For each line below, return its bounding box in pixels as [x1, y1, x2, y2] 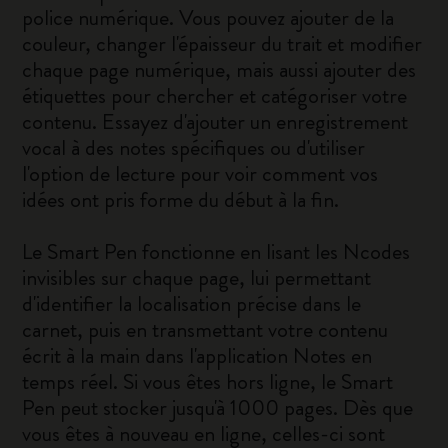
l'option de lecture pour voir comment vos [22, 158, 379, 189]
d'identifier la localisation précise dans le [22, 288, 362, 319]
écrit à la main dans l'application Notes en [22, 340, 373, 371]
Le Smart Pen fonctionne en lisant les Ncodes [22, 236, 411, 267]
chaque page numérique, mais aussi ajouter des [22, 54, 417, 85]
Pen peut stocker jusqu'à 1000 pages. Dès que [22, 392, 414, 423]
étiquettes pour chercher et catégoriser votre [22, 80, 408, 111]
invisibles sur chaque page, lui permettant [22, 262, 372, 293]
